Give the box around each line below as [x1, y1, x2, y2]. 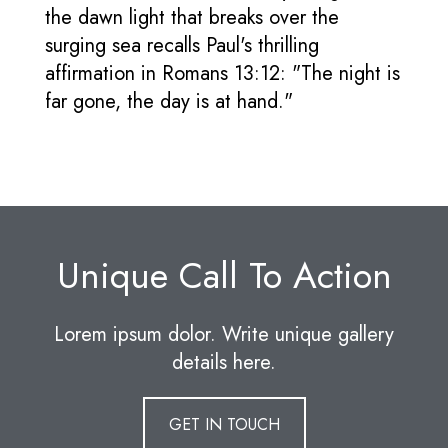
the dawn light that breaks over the [45, 3, 339, 33]
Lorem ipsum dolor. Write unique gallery [54, 320, 394, 350]
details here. [172, 348, 276, 378]
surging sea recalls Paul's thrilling [45, 31, 319, 61]
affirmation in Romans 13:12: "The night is [45, 59, 400, 89]
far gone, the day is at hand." [45, 87, 293, 117]
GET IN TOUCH [168, 413, 280, 437]
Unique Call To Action [56, 249, 392, 303]
